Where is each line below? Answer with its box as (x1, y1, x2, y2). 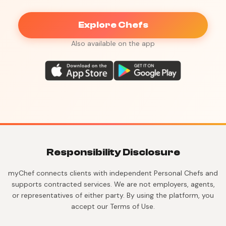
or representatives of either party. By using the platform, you (12, 191, 214, 200)
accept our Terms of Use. (71, 202, 155, 211)
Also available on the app (71, 39, 155, 48)
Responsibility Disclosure (46, 146, 180, 158)
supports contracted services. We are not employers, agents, (11, 180, 215, 189)
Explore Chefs (78, 20, 148, 30)
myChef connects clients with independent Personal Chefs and (8, 168, 218, 178)
